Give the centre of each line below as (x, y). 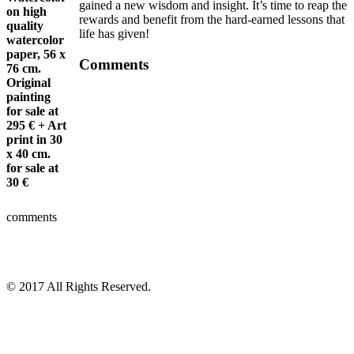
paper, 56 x (36, 54)
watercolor (35, 40)
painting (28, 96)
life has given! (114, 33)
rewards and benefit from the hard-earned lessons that (212, 19)
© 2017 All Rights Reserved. (79, 286)
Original (28, 82)
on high (26, 11)
